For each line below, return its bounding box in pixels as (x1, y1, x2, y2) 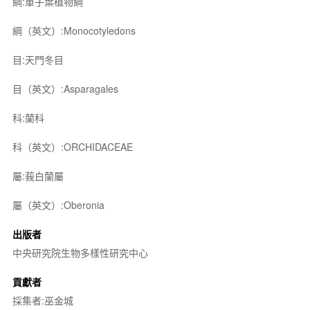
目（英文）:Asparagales (12, 81, 118, 95)
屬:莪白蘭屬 (12, 168, 64, 183)
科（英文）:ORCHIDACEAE (12, 139, 133, 154)
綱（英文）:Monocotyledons (12, 23, 136, 37)
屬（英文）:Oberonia (12, 197, 104, 212)
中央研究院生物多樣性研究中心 (12, 245, 148, 259)
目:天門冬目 (12, 52, 64, 66)
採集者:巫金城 (12, 293, 73, 307)
